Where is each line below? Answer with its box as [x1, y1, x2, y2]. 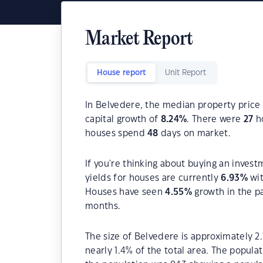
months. [85, 202, 121, 211]
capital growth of [85, 115, 161, 124]
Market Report [85, 29, 193, 50]
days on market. [158, 129, 231, 138]
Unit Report [165, 69, 206, 76]
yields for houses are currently [85, 174, 221, 183]
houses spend [85, 129, 148, 138]
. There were [187, 115, 244, 124]
